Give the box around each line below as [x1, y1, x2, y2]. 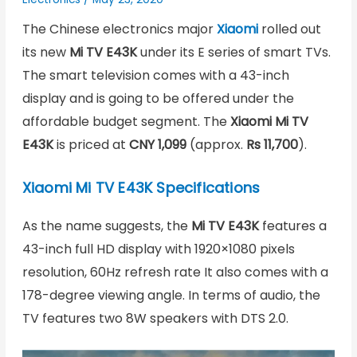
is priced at [53, 135, 129, 155]
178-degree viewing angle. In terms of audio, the [22, 285, 320, 304]
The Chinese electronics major [22, 20, 217, 39]
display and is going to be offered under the [22, 89, 294, 108]
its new [22, 43, 69, 62]
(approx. [186, 135, 246, 155]
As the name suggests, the [22, 216, 191, 235]
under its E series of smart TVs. [136, 43, 331, 62]
